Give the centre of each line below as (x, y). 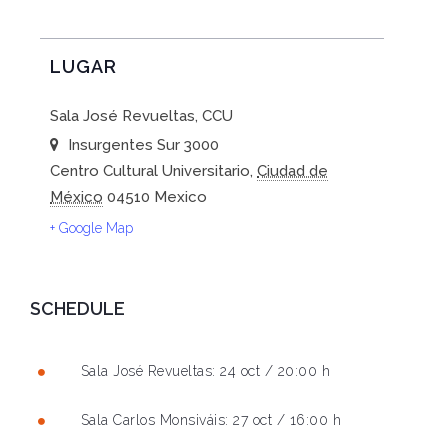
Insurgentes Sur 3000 (143, 145)
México (76, 197)
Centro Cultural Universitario (150, 171)
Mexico (180, 197)
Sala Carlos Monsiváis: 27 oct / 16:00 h (210, 420)
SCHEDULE (77, 309)
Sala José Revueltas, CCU (141, 116)
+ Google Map (91, 228)
